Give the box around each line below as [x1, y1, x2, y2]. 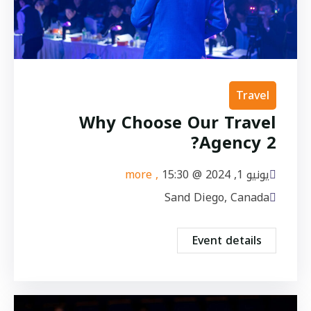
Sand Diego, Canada [165, 187, 269, 209]
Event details [192, 230, 262, 252]
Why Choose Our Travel [79, 107, 276, 140]
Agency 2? [199, 127, 276, 160]
